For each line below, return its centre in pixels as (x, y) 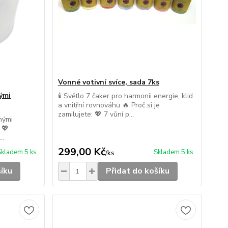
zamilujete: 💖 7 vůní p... (96, 114)
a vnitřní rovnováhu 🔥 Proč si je (109, 105)
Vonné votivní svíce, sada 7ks (108, 82)
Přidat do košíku (137, 171)
